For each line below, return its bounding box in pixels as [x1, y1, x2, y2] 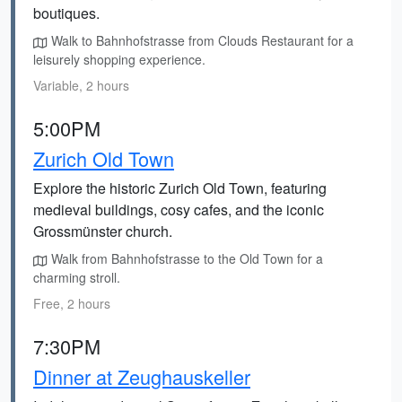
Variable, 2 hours [33, 76, 129, 94]
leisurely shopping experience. [33, 50, 205, 68]
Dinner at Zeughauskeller [33, 363, 250, 390]
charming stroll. [33, 268, 120, 286]
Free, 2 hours [33, 294, 110, 312]
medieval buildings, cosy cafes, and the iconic [33, 199, 324, 220]
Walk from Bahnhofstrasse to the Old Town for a [48, 249, 323, 267]
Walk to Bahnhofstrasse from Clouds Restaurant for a [48, 31, 354, 49]
